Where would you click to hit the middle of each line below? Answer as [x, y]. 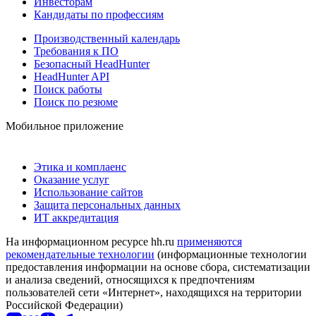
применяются [209, 241]
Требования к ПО [76, 51]
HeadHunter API [72, 76]
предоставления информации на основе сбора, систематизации [158, 267]
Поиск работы [68, 89]
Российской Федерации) [64, 305]
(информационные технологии [231, 254]
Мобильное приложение [65, 126]
